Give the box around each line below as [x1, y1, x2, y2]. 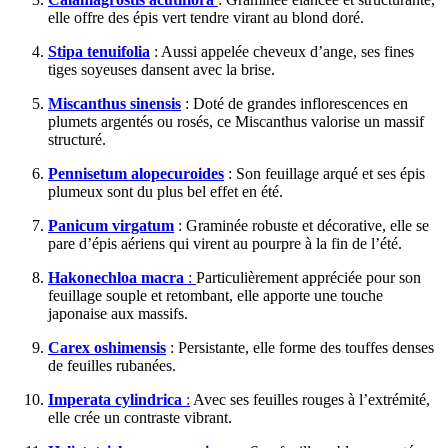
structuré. [48, 131, 106, 149]
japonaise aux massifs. [48, 305, 192, 323]
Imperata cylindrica [48, 391, 182, 409]
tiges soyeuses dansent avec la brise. [48, 61, 279, 79]
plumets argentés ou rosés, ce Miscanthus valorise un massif [48, 113, 424, 131]
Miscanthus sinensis [48, 95, 181, 113]
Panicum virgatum [48, 217, 174, 235]
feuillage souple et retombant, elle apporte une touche [48, 287, 383, 305]
